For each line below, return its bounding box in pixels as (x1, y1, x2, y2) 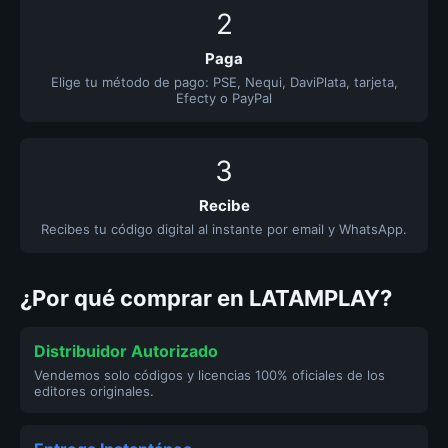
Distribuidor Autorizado (34, 341, 218, 361)
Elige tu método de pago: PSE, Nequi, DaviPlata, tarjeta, (50, 74, 398, 90)
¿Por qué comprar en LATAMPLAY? (20, 285, 392, 311)
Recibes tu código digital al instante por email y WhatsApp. (41, 221, 407, 237)
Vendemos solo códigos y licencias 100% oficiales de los (34, 367, 385, 383)
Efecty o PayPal (176, 90, 272, 106)
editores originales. (34, 383, 154, 399)
